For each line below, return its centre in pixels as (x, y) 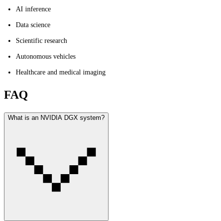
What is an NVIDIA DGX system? (56, 117)
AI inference (33, 9)
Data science (33, 25)
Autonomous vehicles (46, 56)
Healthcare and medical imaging (61, 72)
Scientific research (41, 40)
